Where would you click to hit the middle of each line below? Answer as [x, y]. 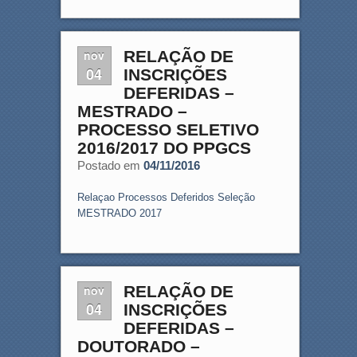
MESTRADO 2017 [119, 213]
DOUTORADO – [138, 346]
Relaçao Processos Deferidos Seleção [166, 197]
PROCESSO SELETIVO [168, 129]
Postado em [110, 165]
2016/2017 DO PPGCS [164, 147]
